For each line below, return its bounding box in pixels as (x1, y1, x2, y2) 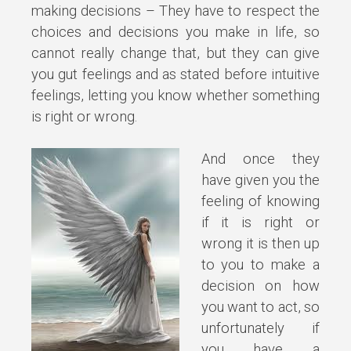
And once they (201, 150, 320, 168)
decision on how (201, 277, 320, 295)
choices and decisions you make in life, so (31, 23, 320, 40)
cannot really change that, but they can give (31, 44, 320, 61)
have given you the (201, 172, 320, 189)
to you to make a (201, 256, 320, 273)
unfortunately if (201, 320, 320, 337)
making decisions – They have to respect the (31, 2, 320, 19)
